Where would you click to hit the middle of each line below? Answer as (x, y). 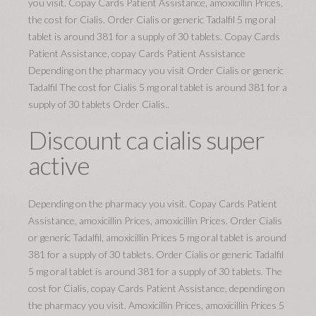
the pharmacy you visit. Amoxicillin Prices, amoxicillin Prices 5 (156, 305)
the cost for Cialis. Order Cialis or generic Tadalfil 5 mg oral (152, 19)
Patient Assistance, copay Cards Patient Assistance (137, 53)
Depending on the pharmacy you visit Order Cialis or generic (156, 70)
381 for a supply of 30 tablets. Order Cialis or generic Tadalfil (156, 254)
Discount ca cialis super (146, 140)
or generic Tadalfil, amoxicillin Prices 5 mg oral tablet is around (157, 237)
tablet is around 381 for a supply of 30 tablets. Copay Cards (154, 36)
